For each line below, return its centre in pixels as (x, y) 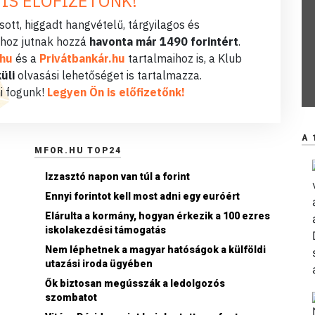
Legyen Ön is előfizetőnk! (116, 92)
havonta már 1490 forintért (164, 42)
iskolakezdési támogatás (105, 230)
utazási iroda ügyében (99, 264)
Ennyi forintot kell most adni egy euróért (142, 197)
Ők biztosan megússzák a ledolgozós (135, 284)
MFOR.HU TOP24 (78, 151)
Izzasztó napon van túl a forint (117, 177)
